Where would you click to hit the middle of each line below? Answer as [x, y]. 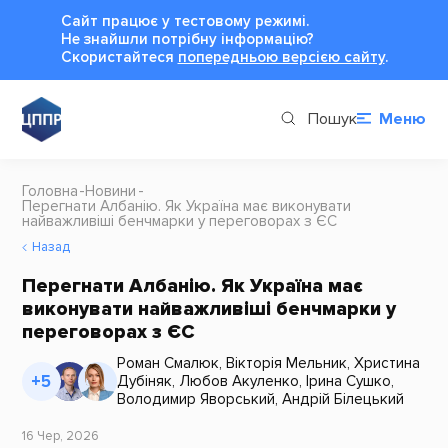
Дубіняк [144, 381]
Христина [386, 363]
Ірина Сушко [348, 381]
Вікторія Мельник [286, 363]
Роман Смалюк [167, 363]
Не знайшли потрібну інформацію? [187, 39]
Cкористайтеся [119, 57]
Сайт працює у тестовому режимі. [184, 21]
